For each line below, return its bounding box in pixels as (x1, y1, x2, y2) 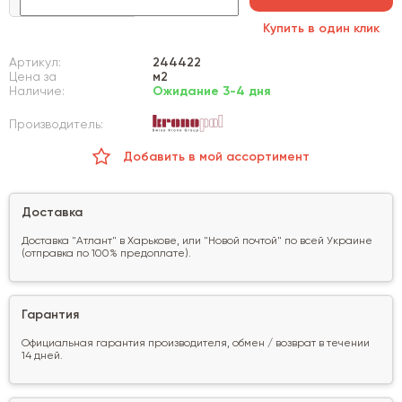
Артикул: (9, 56, 61, 69)
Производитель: (9, 118, 103, 132)
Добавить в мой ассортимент (123, 150, 310, 163)
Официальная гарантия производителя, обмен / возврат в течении (22, 337, 370, 349)
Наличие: (9, 84, 65, 98)
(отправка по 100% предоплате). (22, 248, 191, 259)
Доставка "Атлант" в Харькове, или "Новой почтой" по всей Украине (22, 235, 372, 247)
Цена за (9, 70, 57, 83)
